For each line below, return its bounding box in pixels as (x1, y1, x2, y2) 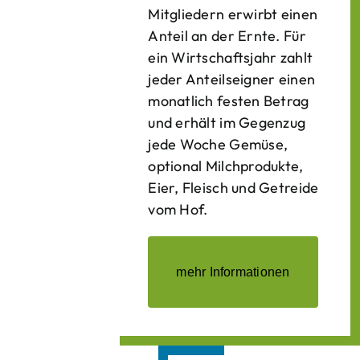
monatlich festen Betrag (148, 92, 309, 110)
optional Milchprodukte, (148, 157, 304, 175)
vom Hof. (148, 200, 208, 219)
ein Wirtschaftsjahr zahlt (148, 48, 313, 67)
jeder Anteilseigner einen (148, 70, 316, 88)
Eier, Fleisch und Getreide (148, 178, 319, 197)
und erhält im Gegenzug (148, 113, 306, 132)
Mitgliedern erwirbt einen (148, 5, 318, 23)
